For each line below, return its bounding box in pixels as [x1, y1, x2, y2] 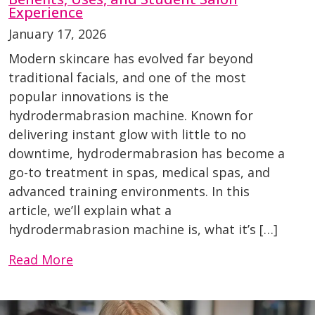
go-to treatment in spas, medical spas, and [8, 164, 270, 181]
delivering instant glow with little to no [8, 126, 246, 143]
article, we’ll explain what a [8, 202, 172, 219]
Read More [8, 251, 73, 269]
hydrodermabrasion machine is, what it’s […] [8, 221, 278, 238]
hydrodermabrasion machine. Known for [8, 107, 253, 124]
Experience [8, 3, 83, 22]
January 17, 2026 [8, 25, 106, 43]
